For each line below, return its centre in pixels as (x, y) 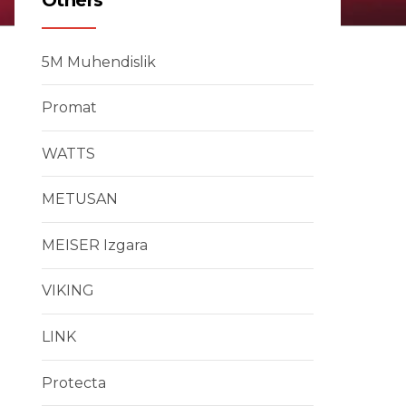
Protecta (74, 382)
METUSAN (80, 199)
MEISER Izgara (95, 245)
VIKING (68, 291)
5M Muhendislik (99, 62)
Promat (69, 108)
